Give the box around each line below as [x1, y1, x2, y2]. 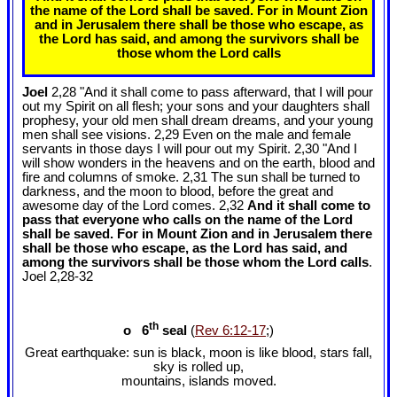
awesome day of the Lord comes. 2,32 [22, 198, 247, 213]
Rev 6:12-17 [195, 323, 266, 339]
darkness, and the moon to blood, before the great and [22, 183, 333, 198]
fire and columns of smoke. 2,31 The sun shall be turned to [22, 169, 360, 184]
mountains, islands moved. [121, 374, 276, 389]
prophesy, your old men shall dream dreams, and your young [22, 113, 373, 128]
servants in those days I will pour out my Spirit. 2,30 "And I [22, 141, 357, 156]
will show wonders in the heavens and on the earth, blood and [22, 155, 375, 170]
